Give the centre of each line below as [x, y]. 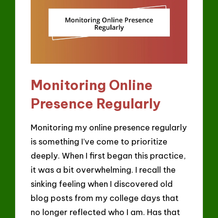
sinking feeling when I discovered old [102, 184]
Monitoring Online [92, 85]
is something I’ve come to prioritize [99, 142]
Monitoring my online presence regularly [109, 127]
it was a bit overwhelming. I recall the [103, 170]
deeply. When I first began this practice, [109, 156]
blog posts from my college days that [105, 198]
